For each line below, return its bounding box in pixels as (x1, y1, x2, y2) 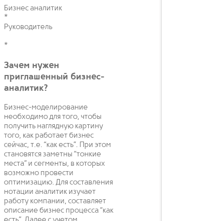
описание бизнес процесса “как (4, 207, 113, 215)
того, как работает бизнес (4, 132, 94, 140)
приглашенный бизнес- (4, 72, 105, 82)
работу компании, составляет (4, 197, 106, 206)
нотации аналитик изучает (4, 188, 96, 196)
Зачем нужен (4, 61, 59, 71)
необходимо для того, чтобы (4, 113, 102, 121)
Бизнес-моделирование (4, 104, 88, 112)
